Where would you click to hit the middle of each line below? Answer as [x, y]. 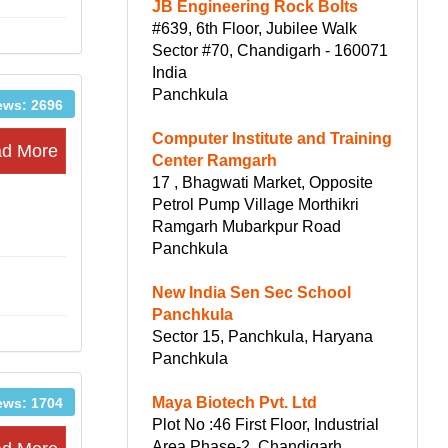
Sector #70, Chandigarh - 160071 [270, 50]
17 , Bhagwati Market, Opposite [262, 182]
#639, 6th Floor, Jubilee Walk [254, 28]
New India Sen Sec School [251, 292]
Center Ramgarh [214, 160]
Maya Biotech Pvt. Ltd [234, 402]
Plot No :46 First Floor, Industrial [265, 424]
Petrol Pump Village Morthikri [255, 204]
